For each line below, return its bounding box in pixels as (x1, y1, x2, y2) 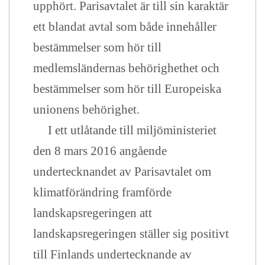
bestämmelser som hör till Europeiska (33, 82, 221, 96)
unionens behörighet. (33, 102, 140, 117)
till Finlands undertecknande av (33, 247, 192, 261)
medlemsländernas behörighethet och (33, 61, 219, 75)
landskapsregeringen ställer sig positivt (33, 227, 229, 241)
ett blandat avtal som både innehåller (33, 20, 216, 34)
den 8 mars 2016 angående (33, 144, 167, 158)
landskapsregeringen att (33, 206, 152, 220)
